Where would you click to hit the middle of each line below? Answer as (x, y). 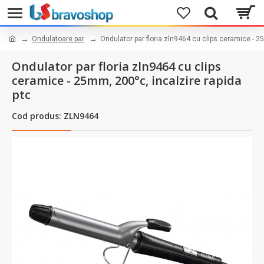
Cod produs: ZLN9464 (55, 116)
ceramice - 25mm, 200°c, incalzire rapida (127, 80)
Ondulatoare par (58, 39)
